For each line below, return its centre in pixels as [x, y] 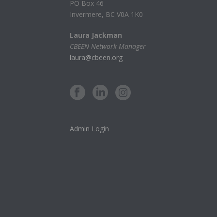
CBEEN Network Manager [108, 46]
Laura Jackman [96, 35]
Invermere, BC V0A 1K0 [106, 15]
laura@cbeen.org [96, 58]
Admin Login [89, 129]
